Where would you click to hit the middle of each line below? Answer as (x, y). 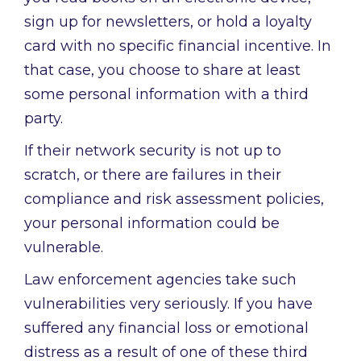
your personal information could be (152, 224)
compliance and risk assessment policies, (174, 199)
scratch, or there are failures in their (153, 175)
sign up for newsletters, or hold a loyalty (168, 22)
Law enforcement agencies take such (160, 280)
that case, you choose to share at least (162, 71)
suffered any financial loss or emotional (166, 328)
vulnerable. (64, 248)
